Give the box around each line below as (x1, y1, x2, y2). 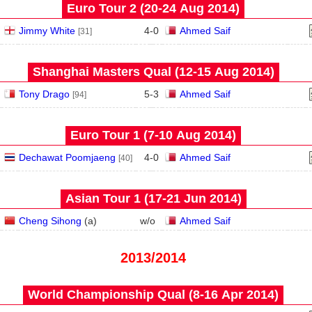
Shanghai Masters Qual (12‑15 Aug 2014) (32, 65, 274, 79)
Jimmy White (18, 25, 75, 36)
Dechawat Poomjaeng (18, 152, 116, 163)
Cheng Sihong (18, 215, 81, 226)
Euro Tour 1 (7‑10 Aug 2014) (70, 128, 236, 142)
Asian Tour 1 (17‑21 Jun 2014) (65, 192, 242, 205)
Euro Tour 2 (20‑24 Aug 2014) (67, 1, 240, 15)
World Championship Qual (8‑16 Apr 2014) (28, 288, 279, 302)
